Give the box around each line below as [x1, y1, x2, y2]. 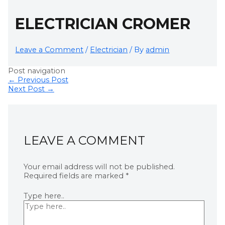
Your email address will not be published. [24, 162, 175, 172]
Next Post [8, 84, 47, 93]
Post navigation [8, 66, 65, 75]
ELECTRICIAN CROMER [15, 14, 191, 33]
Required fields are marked [24, 171, 126, 181]
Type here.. [24, 191, 65, 201]
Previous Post [15, 75, 68, 84]
